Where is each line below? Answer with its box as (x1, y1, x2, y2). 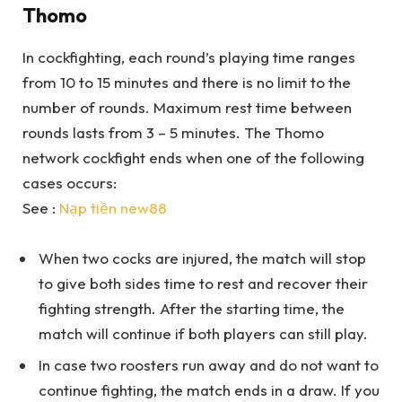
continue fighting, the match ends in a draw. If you (39, 380, 380, 400)
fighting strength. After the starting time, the (39, 298, 345, 318)
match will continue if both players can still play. (39, 323, 368, 343)
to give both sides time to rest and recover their (39, 273, 368, 293)
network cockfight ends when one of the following (22, 147, 364, 167)
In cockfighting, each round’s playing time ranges (22, 47, 355, 66)
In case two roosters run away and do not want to (39, 355, 379, 375)
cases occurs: (22, 172, 117, 192)
